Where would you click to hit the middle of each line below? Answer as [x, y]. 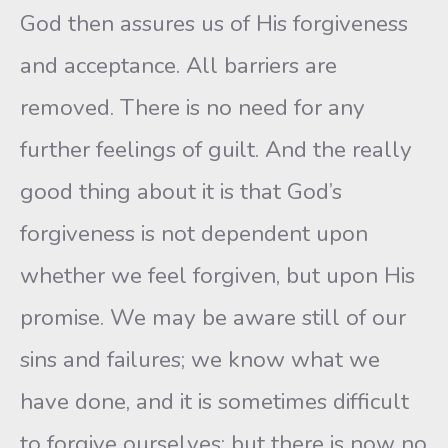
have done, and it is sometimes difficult [214, 401]
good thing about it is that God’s [181, 191]
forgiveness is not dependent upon [194, 233]
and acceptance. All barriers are [178, 65]
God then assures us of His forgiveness [214, 23]
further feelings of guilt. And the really [216, 149]
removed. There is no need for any [192, 107]
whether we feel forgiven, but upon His [217, 275]
